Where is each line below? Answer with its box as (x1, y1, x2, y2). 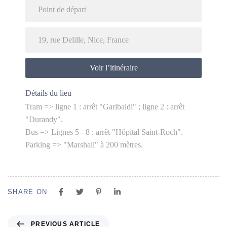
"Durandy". (25, 115, 63, 124)
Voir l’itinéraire (89, 63, 138, 72)
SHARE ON (8, 188, 48, 196)
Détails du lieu (25, 89, 71, 98)
